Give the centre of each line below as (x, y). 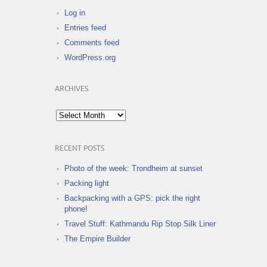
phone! (76, 209)
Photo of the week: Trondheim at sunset (133, 168)
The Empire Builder (97, 238)
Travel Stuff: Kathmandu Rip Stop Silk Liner (140, 223)
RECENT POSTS (80, 148)
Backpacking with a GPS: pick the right (132, 198)
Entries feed (85, 27)
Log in (75, 13)
